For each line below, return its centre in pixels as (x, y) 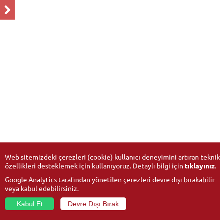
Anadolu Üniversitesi (97, 210)
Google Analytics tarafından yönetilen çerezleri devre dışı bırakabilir (110, 179)
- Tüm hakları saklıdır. (153, 210)
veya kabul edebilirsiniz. (42, 188)
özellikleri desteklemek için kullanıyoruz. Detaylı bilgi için (95, 165)
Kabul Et (29, 204)
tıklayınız (200, 165)
